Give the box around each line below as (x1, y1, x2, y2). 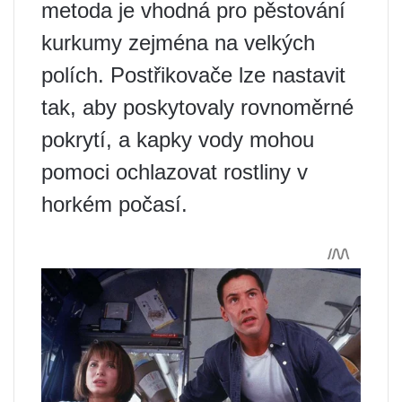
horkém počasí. (41, 192, 188, 217)
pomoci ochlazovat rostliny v (41, 160, 308, 185)
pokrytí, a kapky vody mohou (41, 127, 314, 153)
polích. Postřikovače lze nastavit (41, 63, 345, 88)
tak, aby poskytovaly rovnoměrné (41, 95, 354, 120)
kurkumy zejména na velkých (41, 31, 315, 56)
